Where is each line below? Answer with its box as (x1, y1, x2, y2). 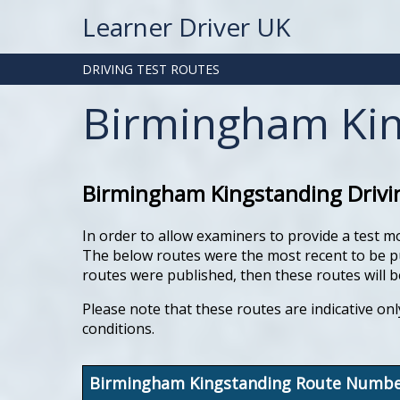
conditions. (82, 318, 154, 338)
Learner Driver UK (82, 10, 290, 44)
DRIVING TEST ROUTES (82, 61, 220, 78)
